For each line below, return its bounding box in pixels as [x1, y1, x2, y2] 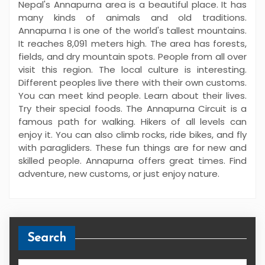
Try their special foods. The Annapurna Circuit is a [18, 102, 247, 115]
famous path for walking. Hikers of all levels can [18, 115, 247, 128]
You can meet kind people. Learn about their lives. [18, 89, 247, 102]
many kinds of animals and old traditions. [18, 11, 247, 24]
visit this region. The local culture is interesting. [18, 63, 247, 76]
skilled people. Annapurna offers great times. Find [18, 154, 247, 167]
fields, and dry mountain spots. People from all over [18, 50, 247, 63]
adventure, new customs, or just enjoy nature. [18, 167, 219, 180]
